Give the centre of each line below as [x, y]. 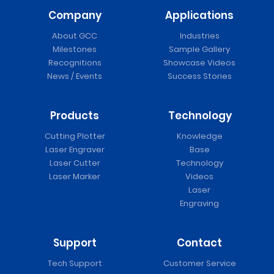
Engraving [199, 204]
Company [75, 16]
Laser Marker [75, 177]
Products [75, 116]
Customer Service [199, 264]
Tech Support [75, 264]
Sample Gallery [199, 50]
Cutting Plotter [75, 136]
